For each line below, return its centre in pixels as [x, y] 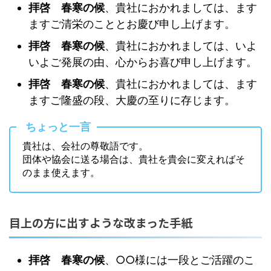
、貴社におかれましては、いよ [181, 46]
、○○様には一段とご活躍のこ [180, 260]
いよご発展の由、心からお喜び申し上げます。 [143, 62]
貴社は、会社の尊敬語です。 [85, 145]
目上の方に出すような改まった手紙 [101, 222]
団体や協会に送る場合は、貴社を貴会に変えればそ [134, 159]
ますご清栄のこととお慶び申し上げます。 [132, 24]
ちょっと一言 [58, 127]
